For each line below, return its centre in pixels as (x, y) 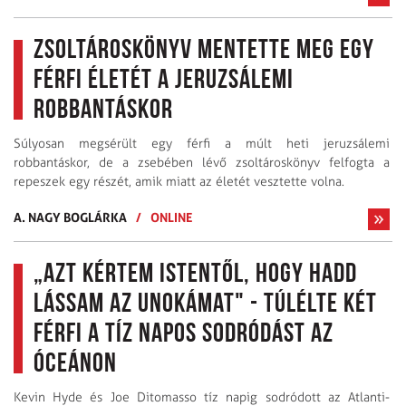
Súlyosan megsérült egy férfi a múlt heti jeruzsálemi (202, 143)
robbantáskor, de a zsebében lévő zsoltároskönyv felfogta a (202, 162)
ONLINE (171, 217)
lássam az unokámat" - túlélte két (205, 304)
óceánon (75, 364)
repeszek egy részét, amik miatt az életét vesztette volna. (179, 181)
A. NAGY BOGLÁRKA (70, 217)
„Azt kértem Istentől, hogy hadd (195, 275)
